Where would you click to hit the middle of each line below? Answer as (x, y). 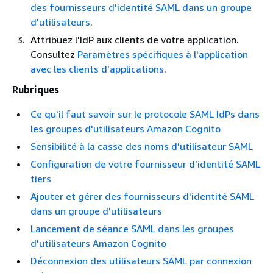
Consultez (54, 55)
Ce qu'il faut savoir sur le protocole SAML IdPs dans (145, 114)
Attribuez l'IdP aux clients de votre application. (135, 40)
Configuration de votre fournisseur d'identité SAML (145, 164)
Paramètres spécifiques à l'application (163, 55)
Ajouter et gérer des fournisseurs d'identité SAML (142, 197)
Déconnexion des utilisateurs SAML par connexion (141, 261)
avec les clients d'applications (97, 69)
